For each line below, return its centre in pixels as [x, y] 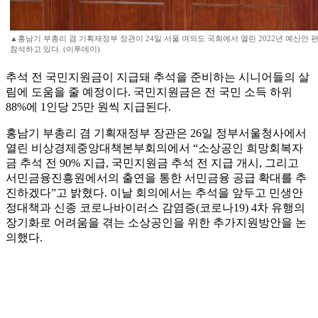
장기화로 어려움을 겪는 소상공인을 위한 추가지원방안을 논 [156, 223]
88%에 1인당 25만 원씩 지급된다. [88, 107]
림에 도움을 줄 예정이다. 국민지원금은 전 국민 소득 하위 [149, 92]
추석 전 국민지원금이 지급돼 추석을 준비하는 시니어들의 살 [158, 77]
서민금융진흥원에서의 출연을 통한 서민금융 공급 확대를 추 [156, 178]
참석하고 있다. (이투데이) [55, 49]
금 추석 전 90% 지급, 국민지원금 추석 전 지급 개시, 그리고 [152, 163]
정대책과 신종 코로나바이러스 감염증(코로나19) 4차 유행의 [155, 208]
